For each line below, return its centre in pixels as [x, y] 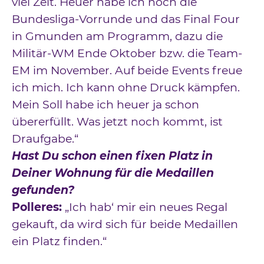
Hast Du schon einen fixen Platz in [112, 156]
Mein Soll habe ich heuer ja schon [105, 105]
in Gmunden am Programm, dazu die [117, 37]
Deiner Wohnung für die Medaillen [113, 173]
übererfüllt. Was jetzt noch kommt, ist [117, 122]
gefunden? [43, 190]
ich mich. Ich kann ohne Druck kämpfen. [126, 88]
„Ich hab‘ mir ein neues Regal [146, 207]
